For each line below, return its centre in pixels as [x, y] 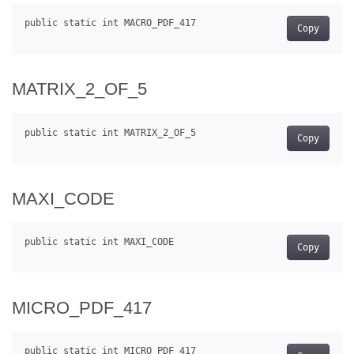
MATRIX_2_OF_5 [79, 89]
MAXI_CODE [63, 198]
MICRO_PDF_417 [82, 307]
